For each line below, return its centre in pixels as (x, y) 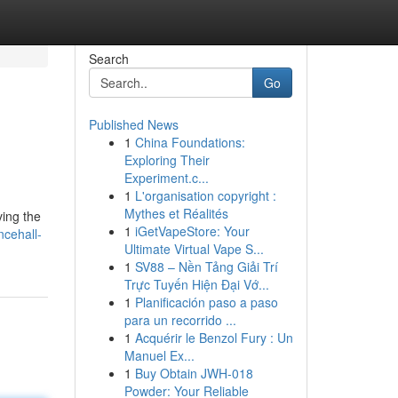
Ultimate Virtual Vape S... (194, 249)
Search (108, 59)
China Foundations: (190, 142)
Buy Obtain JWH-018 (194, 373)
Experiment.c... (166, 178)
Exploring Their (167, 160)
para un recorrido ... (180, 320)
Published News (133, 124)
